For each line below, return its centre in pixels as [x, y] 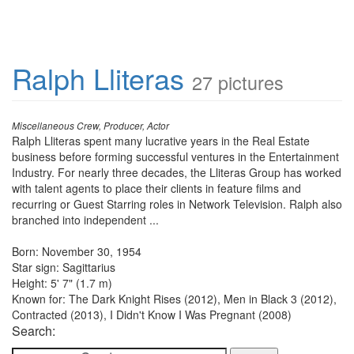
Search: [34, 331]
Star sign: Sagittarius [64, 267]
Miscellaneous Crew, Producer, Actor [90, 126]
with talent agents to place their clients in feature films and [156, 188]
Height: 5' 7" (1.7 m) [62, 283]
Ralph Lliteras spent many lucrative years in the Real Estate [161, 141]
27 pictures [238, 82]
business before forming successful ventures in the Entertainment [175, 156]
